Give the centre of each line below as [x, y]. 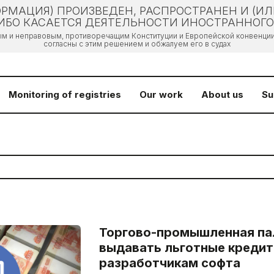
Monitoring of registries [65, 94]
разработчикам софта [169, 263]
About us [222, 94]
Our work [161, 94]
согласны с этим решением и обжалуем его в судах [137, 44]
